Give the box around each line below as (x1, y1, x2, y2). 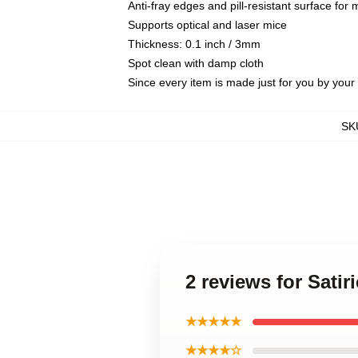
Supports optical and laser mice (128, 18, 287, 31)
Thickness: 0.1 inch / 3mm (128, 38, 261, 50)
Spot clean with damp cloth (128, 57, 264, 70)
